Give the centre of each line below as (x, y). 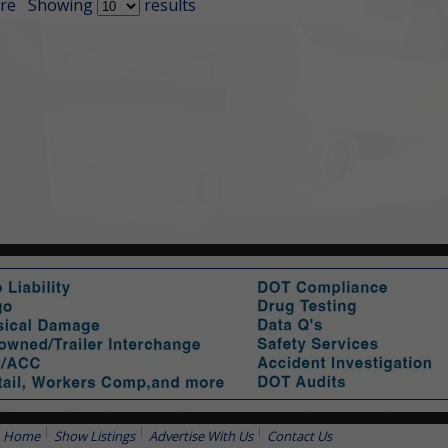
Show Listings (94, 436)
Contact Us (299, 436)
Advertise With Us (200, 436)
